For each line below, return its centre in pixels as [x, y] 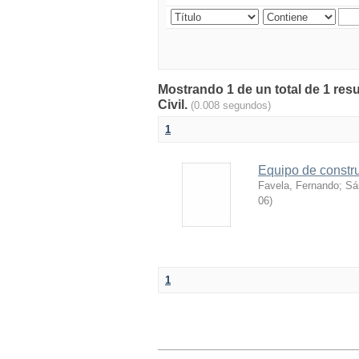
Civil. [174, 105]
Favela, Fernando [298, 186]
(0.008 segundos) [231, 105]
